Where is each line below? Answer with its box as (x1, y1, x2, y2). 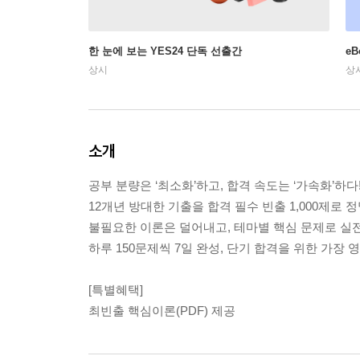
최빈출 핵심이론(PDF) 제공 (88, 304, 235, 318)
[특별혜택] (88, 283, 143, 297)
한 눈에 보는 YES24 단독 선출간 (88, 45, 242, 58)
